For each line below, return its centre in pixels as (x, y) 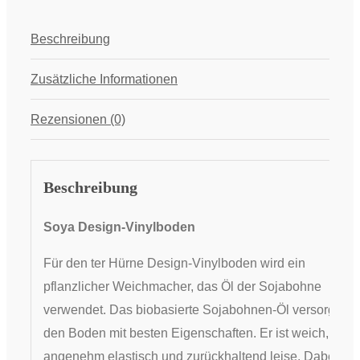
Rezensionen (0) (78, 120)
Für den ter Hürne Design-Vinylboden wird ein (174, 263)
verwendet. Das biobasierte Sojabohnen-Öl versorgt (190, 309)
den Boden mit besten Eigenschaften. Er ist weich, (186, 333)
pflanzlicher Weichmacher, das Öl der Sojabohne (182, 286)
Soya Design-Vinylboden (119, 227)
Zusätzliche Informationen (104, 80)
